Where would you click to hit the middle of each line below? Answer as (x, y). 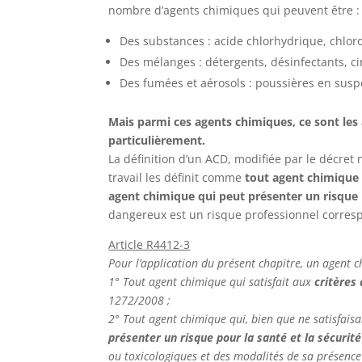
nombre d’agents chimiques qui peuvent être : (234, 10)
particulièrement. (157, 140)
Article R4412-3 (149, 244)
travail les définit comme (177, 177)
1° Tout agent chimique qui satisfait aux (212, 282)
